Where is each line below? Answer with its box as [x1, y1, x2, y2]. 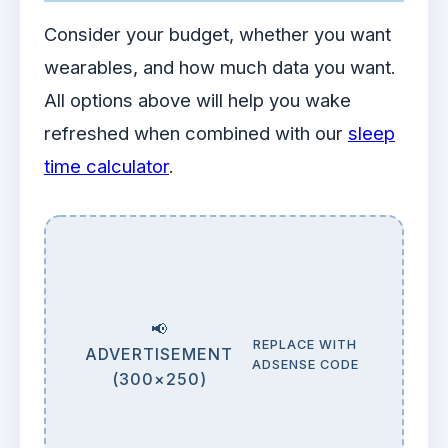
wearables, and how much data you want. [44, 55, 396, 78]
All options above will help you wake [44, 88, 351, 111]
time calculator [44, 154, 169, 177]
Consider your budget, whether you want [44, 22, 391, 45]
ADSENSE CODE [251, 356, 359, 372]
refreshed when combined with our [44, 121, 348, 144]
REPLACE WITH [253, 336, 358, 352]
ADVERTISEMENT [85, 344, 234, 365]
